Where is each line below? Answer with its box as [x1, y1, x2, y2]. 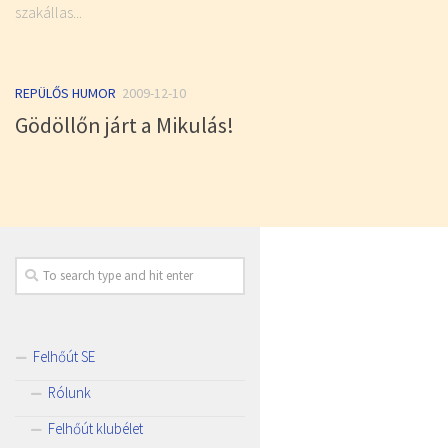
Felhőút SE [33, 347, 95, 367]
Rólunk [48, 383, 91, 403]
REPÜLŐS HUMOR [15, 83, 116, 102]
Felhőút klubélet [48, 419, 143, 439]
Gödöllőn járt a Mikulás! [15, 111, 234, 140]
